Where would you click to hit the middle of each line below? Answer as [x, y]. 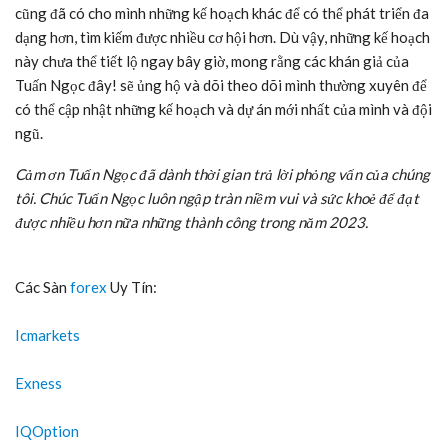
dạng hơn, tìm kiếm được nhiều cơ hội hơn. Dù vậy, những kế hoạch [222, 36]
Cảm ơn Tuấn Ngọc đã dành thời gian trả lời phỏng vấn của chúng [222, 173]
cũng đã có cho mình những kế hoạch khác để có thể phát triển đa [222, 12]
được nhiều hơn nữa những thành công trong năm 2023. [191, 221]
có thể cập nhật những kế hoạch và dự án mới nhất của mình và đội [223, 108]
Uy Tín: [132, 286]
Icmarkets [47, 334]
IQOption [47, 430]
